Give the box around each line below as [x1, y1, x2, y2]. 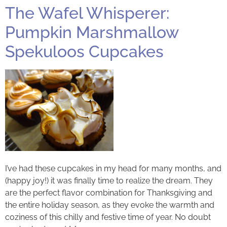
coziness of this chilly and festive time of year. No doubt [5, 212, 211, 222]
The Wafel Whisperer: [5, 4, 169, 23]
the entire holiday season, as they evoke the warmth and [5, 200, 214, 210]
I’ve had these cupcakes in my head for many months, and [5, 163, 221, 173]
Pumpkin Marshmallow [5, 23, 178, 42]
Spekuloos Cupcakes [5, 42, 164, 61]
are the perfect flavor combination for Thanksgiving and [5, 187, 212, 198]
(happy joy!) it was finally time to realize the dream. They [5, 175, 213, 185]
